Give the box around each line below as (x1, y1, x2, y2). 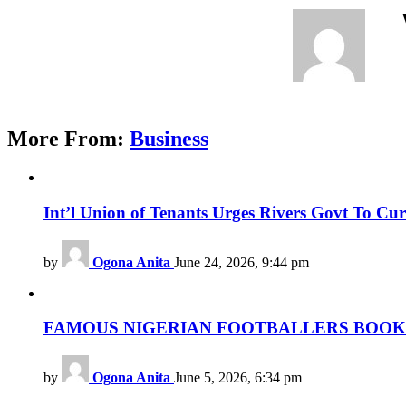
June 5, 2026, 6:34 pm (174, 370, 302, 386)
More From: (7, 127, 130, 151)
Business (130, 127, 208, 151)
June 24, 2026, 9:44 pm (174, 254, 309, 270)
